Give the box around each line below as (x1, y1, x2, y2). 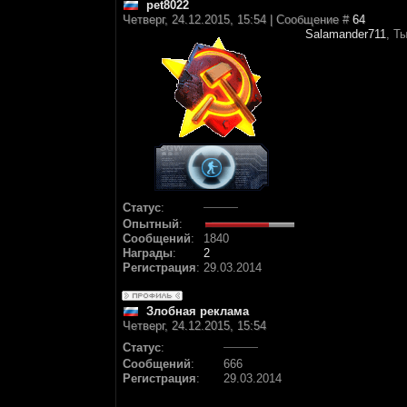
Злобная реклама (146, 304, 249, 318)
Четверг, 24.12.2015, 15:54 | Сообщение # (123, 13, 352, 26)
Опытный (123, 217, 179, 231)
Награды (123, 246, 173, 260)
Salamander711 (305, 27, 386, 41)
